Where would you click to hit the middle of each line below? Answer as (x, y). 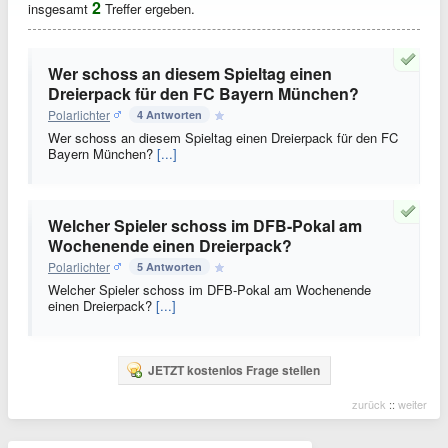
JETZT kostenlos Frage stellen (233, 370)
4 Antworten (169, 114)
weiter (412, 404)
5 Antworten (169, 266)
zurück (369, 404)
